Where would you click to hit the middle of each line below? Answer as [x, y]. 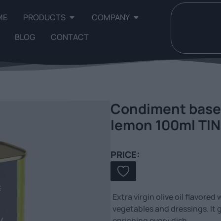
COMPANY [111, 17]
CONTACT [70, 37]
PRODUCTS [45, 17]
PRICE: [125, 154]
